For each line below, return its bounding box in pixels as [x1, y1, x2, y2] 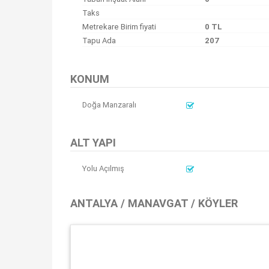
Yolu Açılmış [82, 163, 124, 174]
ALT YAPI [70, 136, 116, 150]
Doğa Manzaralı [82, 100, 136, 110]
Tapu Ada [82, 35, 116, 46]
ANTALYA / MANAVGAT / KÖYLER [70, 196, 238, 210]
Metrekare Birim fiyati [82, 22, 156, 32]
